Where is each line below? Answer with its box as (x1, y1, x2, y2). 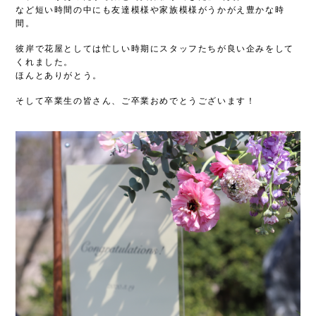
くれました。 (16, 55, 73, 68)
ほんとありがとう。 (16, 68, 102, 81)
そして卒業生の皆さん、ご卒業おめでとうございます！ (16, 94, 256, 107)
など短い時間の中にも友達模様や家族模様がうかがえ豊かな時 (16, 3, 285, 16)
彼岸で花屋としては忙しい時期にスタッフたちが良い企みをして (16, 42, 294, 54)
